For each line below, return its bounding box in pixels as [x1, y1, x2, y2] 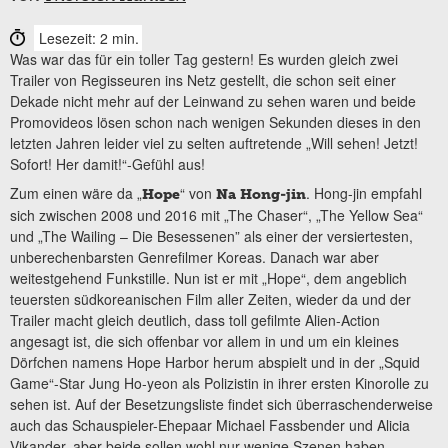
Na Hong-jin [216, 185, 306, 203]
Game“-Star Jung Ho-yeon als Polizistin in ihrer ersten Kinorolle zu [10, 372, 429, 393]
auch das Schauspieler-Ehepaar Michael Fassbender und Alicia [10, 414, 410, 435]
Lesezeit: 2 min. [39, 27, 139, 48]
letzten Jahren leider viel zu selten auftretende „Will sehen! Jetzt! [10, 132, 418, 153]
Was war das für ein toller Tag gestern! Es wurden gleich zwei [10, 48, 398, 69]
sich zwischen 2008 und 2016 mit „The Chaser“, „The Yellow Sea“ [10, 204, 423, 225]
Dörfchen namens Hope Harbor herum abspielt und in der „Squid [10, 351, 420, 372]
